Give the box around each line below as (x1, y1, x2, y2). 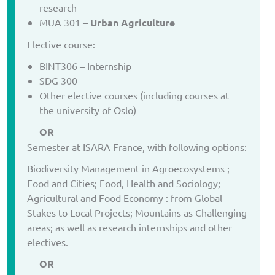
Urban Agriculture (90, 15, 175, 29)
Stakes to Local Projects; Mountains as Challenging (27, 206, 247, 219)
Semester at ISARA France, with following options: (27, 141, 247, 153)
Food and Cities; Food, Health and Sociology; (27, 177, 220, 190)
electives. (27, 236, 68, 249)
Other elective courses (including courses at (39, 88, 229, 101)
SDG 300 (39, 74, 77, 87)
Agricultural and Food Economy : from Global (27, 192, 222, 204)
